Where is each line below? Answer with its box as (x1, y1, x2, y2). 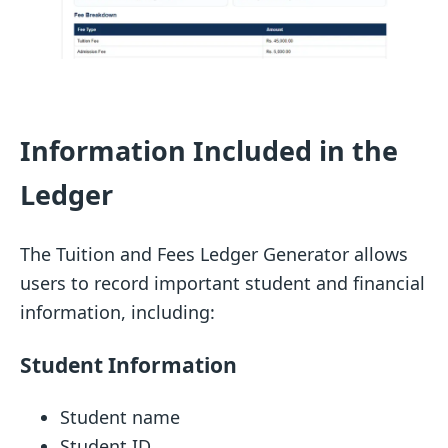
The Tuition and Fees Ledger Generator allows (20, 241, 408, 266)
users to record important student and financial (20, 270, 425, 295)
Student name (60, 404, 180, 429)
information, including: (20, 299, 215, 324)
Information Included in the (20, 132, 398, 170)
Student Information (20, 349, 237, 379)
